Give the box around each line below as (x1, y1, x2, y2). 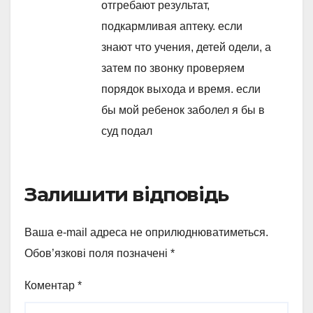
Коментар (24, 279, 78, 292)
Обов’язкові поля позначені (24, 247, 170, 260)
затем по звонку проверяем (101, 61, 245, 74)
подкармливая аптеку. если (101, 20, 242, 32)
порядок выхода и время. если (101, 82, 261, 95)
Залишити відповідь (24, 182, 228, 206)
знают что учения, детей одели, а (101, 41, 271, 53)
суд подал (101, 124, 152, 137)
